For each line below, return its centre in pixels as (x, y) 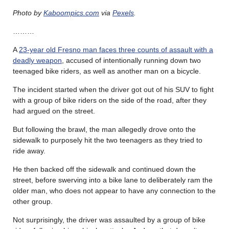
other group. (33, 201)
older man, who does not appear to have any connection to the (114, 190)
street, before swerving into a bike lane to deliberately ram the (113, 180)
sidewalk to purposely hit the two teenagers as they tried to (108, 140)
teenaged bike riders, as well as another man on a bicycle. (107, 71)
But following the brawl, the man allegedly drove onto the (104, 129)
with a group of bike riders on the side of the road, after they (110, 100)
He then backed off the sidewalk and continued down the (104, 169)
